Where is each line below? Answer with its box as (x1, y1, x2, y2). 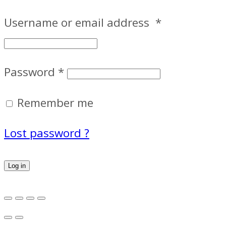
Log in (8, 161, 26, 169)
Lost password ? (4, 125, 89, 141)
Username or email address (4, 14, 155, 30)
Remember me (17, 94, 93, 110)
